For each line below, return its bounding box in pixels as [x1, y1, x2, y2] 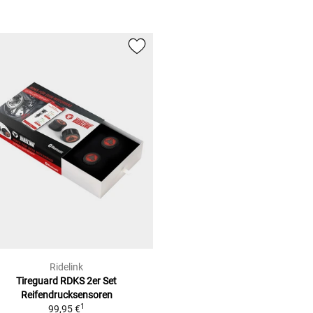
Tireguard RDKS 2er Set [16, 275, 117, 287]
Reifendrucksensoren [20, 289, 112, 301]
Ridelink [50, 261, 83, 273]
